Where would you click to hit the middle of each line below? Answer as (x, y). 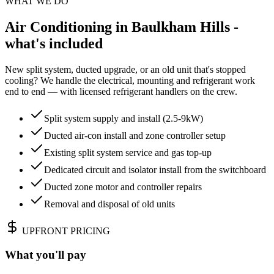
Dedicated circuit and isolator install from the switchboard (155, 170)
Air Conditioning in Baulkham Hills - (122, 27)
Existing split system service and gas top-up (128, 153)
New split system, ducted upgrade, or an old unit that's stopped (125, 70)
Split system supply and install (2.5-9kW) (124, 119)
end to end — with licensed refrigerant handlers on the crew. (121, 92)
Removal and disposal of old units (109, 204)
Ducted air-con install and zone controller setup (135, 136)
